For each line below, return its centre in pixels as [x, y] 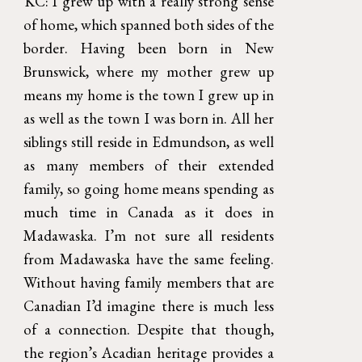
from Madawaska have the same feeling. [149, 259]
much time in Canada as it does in [149, 212]
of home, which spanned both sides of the [149, 24]
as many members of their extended [149, 165]
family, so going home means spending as [149, 188]
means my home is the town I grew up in [149, 95]
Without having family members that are [149, 282]
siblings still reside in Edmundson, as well [149, 141]
